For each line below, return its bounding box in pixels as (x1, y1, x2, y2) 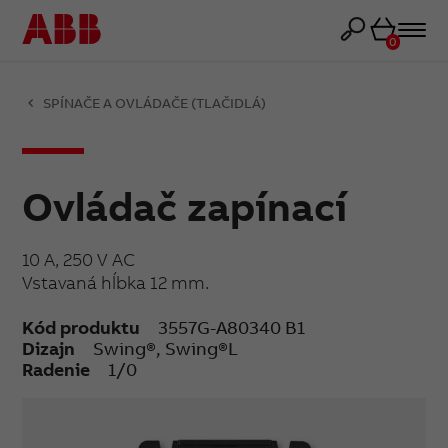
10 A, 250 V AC (22, 248, 136, 271)
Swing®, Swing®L (93, 337, 239, 361)
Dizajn (22, 337, 76, 361)
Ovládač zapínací (22, 181, 348, 231)
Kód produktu (22, 316, 141, 340)
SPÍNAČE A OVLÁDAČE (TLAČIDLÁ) (43, 93, 267, 112)
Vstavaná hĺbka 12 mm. (22, 271, 210, 294)
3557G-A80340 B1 (158, 316, 306, 340)
